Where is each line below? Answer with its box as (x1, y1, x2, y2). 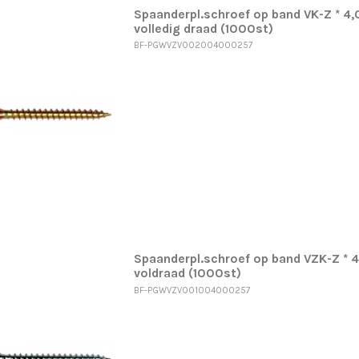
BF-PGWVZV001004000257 (133, 284, 250, 296)
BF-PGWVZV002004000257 (133, 40, 252, 51)
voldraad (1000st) (133, 266, 241, 281)
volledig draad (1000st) (133, 21, 273, 36)
